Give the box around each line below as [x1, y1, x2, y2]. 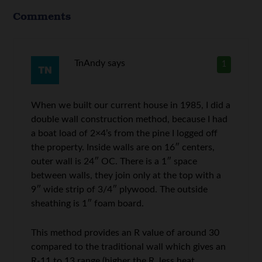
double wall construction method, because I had [31, 114, 228, 124]
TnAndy [74, 58, 105, 68]
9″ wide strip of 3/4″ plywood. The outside [31, 184, 208, 194]
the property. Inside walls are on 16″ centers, [31, 142, 215, 152]
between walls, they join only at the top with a [31, 170, 222, 180]
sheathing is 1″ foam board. [31, 198, 144, 208]
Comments [13, 8, 71, 23]
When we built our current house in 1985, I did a [31, 100, 231, 110]
